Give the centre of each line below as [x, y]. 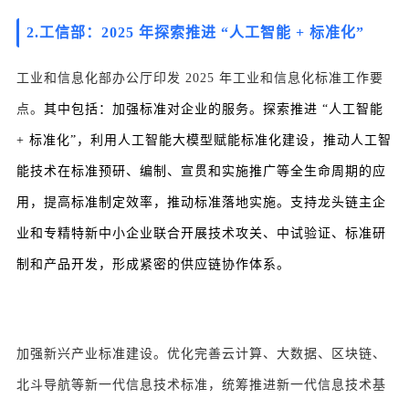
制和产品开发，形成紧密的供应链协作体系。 [153, 265]
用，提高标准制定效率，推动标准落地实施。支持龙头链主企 [201, 203]
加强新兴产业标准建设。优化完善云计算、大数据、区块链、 [201, 354]
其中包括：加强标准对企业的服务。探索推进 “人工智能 [214, 110]
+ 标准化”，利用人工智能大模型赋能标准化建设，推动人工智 [204, 141]
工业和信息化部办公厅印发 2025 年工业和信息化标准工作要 [200, 79]
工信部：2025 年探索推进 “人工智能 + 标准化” [202, 33]
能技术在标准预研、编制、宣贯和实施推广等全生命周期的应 [201, 172]
